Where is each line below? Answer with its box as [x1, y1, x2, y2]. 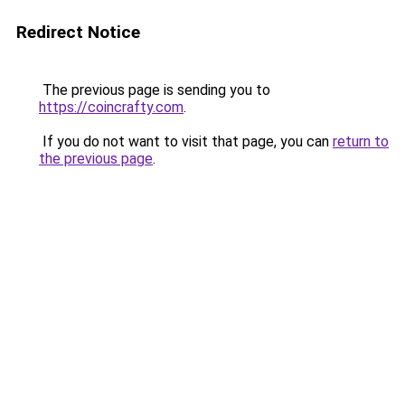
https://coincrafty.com [39, 99, 184, 116]
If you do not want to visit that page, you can [39, 133, 333, 150]
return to [333, 133, 389, 150]
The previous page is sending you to [39, 81, 270, 99]
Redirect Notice [16, 22, 140, 42]
